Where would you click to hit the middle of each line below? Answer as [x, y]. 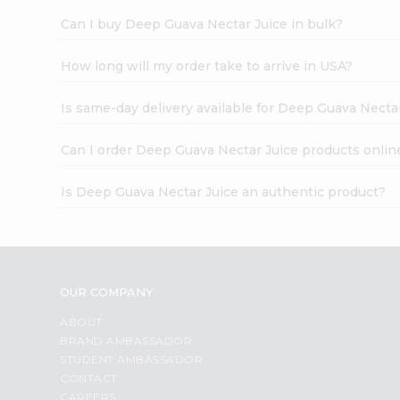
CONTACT [89, 378]
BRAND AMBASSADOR [126, 340]
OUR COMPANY [107, 292]
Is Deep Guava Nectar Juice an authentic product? [224, 192]
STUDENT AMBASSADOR [132, 359]
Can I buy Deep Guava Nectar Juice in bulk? [202, 24]
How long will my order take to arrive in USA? [207, 66]
